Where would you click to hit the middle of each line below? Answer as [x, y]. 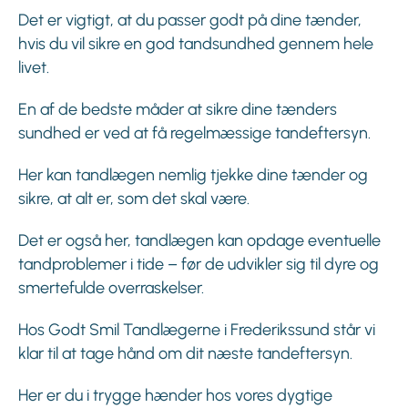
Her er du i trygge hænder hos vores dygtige [175, 396]
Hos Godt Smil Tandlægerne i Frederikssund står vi [197, 330]
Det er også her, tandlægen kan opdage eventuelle [199, 241]
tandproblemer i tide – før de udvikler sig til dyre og [199, 265]
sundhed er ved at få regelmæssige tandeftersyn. [194, 133]
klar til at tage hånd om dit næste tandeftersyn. [185, 354]
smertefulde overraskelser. [111, 288]
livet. [34, 68]
